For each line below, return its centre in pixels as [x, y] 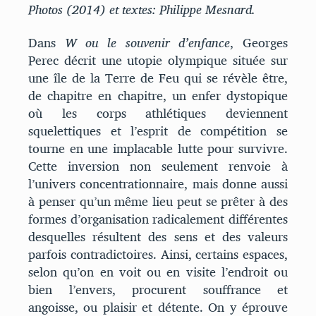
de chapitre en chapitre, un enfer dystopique [158, 96]
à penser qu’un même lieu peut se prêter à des [158, 202]
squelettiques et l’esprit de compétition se [158, 131]
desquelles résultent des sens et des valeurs [158, 237]
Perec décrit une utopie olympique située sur [158, 61]
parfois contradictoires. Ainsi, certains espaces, [158, 255]
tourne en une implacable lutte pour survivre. [158, 149]
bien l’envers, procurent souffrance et [158, 290]
